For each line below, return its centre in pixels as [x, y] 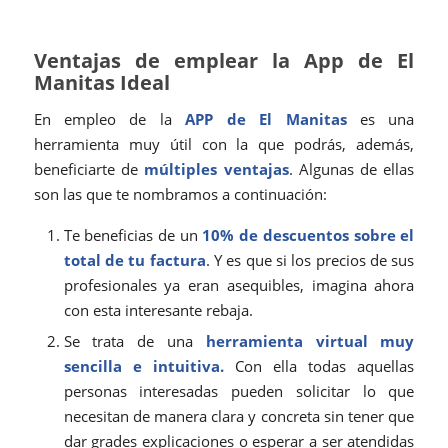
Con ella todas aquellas [319, 365]
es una [380, 118]
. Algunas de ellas [351, 168]
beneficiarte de [89, 168]
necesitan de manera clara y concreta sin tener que [239, 415]
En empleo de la [109, 118]
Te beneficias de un [133, 234]
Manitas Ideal [101, 83]
